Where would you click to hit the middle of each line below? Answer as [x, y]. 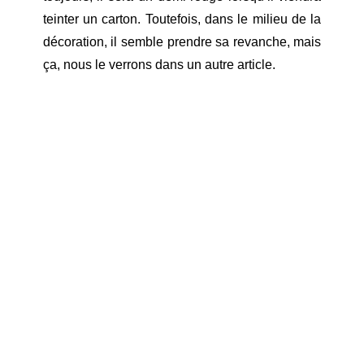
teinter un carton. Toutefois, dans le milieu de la [182, 19]
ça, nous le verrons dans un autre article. [159, 64]
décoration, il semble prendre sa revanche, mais [182, 41]
